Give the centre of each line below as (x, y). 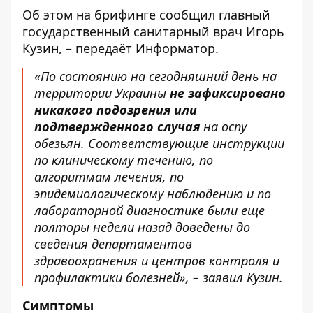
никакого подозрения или (116, 110)
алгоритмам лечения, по (109, 177)
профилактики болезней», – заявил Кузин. (159, 277)
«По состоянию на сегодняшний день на (155, 76)
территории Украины (102, 93)
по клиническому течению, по (124, 160)
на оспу (223, 126)
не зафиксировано (228, 93)
